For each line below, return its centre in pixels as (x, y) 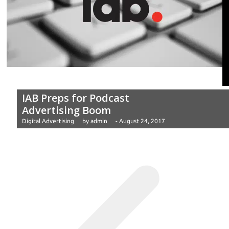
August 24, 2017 (142, 121)
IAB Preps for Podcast (76, 98)
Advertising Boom (66, 110)
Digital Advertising (48, 121)
